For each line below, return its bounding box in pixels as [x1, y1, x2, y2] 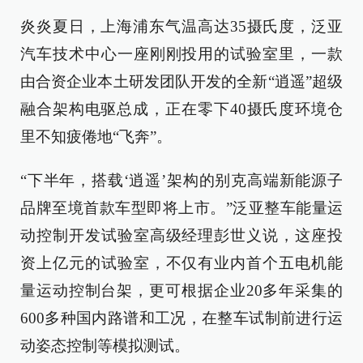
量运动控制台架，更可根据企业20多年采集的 [20, 282, 343, 299]
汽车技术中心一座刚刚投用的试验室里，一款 [20, 45, 343, 62]
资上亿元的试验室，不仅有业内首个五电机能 [20, 254, 343, 271]
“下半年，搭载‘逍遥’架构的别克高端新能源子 [20, 172, 343, 189]
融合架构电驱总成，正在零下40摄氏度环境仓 [20, 100, 343, 117]
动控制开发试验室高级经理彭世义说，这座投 [20, 227, 343, 244]
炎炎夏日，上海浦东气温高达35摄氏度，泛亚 [20, 18, 343, 35]
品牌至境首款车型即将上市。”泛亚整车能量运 [20, 199, 343, 216]
